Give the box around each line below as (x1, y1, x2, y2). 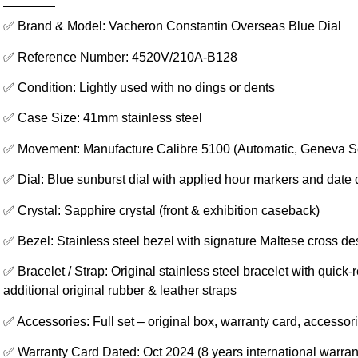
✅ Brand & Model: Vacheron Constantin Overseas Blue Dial (2, 19, 341, 34)
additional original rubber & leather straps (2, 284, 237, 298)
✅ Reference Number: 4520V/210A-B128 (2, 50, 237, 64)
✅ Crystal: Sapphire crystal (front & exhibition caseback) (2, 203, 320, 217)
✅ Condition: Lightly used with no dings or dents (2, 80, 275, 94)
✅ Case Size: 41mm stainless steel (2, 111, 202, 125)
